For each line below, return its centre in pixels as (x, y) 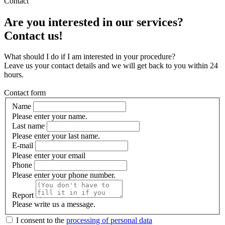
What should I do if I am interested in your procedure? (90, 57)
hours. (14, 75)
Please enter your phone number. (64, 175)
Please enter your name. (50, 117)
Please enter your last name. (56, 136)
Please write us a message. (54, 204)
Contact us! (33, 35)
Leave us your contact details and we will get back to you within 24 (111, 66)
